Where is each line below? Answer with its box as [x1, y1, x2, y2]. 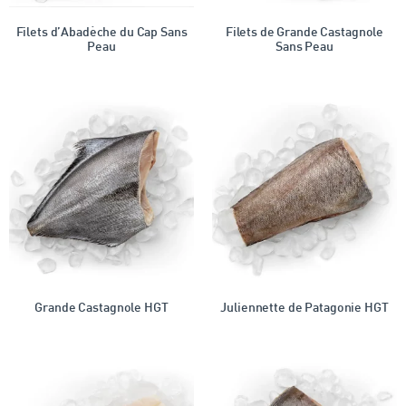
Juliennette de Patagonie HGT [220, 302, 389, 314]
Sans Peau [275, 41, 333, 53]
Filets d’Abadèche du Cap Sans [15, 26, 188, 39]
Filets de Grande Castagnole [225, 26, 384, 39]
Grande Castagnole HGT [34, 302, 169, 314]
